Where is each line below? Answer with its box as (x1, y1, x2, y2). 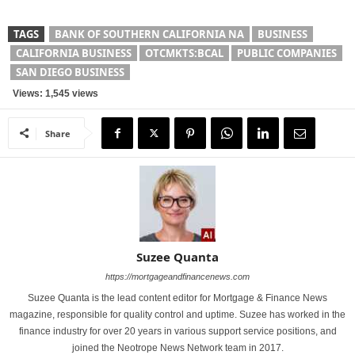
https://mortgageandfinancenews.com (105, 272, 250, 281)
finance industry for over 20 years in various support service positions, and (18, 326, 337, 337)
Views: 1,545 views (8, 88, 98, 99)
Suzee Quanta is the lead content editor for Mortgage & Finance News (28, 292, 327, 303)
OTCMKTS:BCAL (145, 46, 223, 60)
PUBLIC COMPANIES (237, 46, 337, 60)
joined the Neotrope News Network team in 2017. (71, 342, 284, 353)
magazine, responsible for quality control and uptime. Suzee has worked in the (10, 309, 345, 320)
